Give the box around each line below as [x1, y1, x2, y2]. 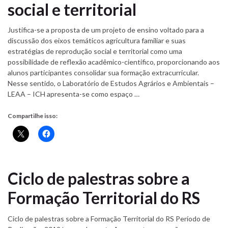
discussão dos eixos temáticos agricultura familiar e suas [8, 36, 186, 45]
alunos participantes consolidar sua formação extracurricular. [8, 68, 199, 77]
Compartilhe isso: [8, 112, 58, 120]
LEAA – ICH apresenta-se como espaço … [8, 90, 139, 99]
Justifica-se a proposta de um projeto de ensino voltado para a [8, 25, 204, 35]
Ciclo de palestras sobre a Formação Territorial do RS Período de [8, 214, 210, 223]
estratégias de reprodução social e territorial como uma [8, 47, 182, 56]
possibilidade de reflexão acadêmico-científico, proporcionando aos [8, 58, 220, 67]
